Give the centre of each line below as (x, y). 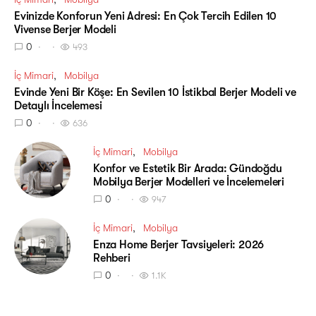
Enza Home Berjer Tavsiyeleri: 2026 (179, 245)
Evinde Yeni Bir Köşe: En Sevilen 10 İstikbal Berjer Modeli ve (155, 93)
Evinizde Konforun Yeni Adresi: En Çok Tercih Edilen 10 (146, 17)
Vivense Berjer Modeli (65, 30)
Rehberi (112, 259)
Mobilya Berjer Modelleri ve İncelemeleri (189, 182)
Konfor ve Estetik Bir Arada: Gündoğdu (188, 169)
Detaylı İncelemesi (58, 106)
